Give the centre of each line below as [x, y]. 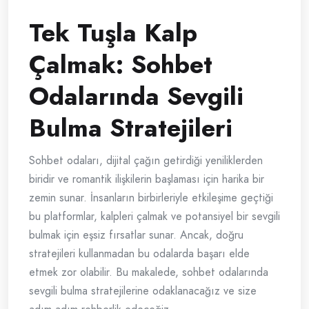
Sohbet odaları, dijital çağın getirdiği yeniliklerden [146, 161]
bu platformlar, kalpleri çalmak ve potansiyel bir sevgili [154, 217]
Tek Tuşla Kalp [113, 33]
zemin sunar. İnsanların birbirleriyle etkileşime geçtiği [151, 198]
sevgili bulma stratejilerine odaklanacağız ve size [143, 291]
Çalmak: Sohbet [121, 65]
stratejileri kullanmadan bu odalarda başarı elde [139, 254]
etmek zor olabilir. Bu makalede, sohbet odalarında [149, 272]
